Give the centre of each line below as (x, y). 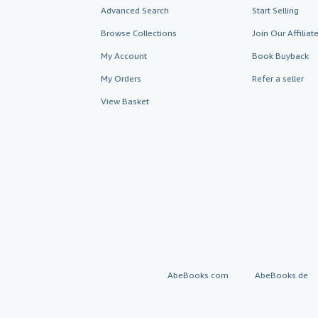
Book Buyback (280, 56)
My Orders (121, 78)
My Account (124, 56)
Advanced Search (135, 10)
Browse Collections (139, 33)
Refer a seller (278, 78)
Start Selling (275, 10)
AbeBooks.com (198, 275)
